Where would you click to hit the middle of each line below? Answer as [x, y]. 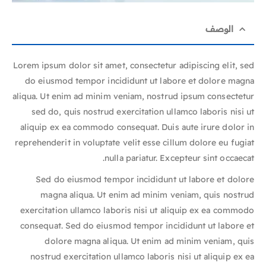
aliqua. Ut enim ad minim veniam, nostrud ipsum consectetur [133, 96]
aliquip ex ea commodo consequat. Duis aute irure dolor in [137, 127]
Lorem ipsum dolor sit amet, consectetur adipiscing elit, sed [133, 66]
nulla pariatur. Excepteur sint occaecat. [179, 158]
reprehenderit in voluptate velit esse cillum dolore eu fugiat [134, 143]
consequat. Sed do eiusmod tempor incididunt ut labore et [137, 226]
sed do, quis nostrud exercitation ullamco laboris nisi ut [143, 112]
